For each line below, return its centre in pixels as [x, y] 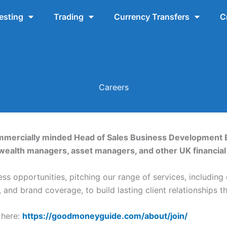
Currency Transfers [152, 17]
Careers [113, 87]
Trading [68, 17]
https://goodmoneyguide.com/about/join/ [105, 216]
